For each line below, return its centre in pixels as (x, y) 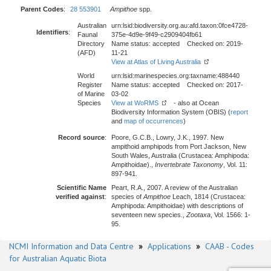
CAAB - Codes (230, 246)
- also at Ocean (193, 103)
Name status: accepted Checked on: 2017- (177, 85)
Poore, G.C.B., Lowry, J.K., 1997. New (168, 137)
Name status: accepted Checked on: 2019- (177, 44)
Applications (169, 246)
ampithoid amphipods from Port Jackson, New (179, 146)
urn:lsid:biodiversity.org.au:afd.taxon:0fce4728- (180, 25)
